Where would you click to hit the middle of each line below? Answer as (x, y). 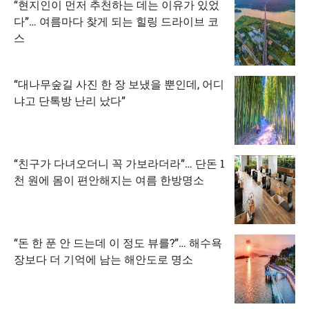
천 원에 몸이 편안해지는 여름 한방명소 (109, 179)
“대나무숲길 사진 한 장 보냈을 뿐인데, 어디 (119, 83)
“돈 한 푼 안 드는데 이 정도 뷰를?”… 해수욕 (118, 242)
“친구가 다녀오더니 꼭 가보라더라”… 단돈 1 (119, 163)
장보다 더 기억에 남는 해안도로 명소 (103, 259)
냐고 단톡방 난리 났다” (70, 100)
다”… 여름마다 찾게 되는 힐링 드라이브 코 (116, 21)
